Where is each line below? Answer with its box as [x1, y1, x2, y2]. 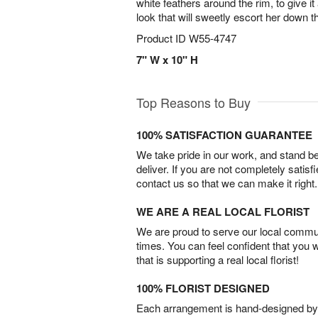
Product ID [136, 31, 189, 45]
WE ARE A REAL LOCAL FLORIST [136, 204, 309, 219]
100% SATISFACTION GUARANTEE [136, 127, 312, 143]
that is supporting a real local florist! [136, 252, 299, 267]
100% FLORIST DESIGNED [136, 280, 270, 296]
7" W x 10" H [136, 52, 198, 67]
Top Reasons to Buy [136, 93, 251, 111]
